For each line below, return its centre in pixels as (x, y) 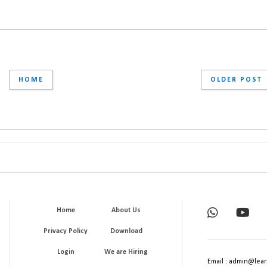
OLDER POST (236, 80)
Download (126, 231)
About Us (126, 210)
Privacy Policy (66, 231)
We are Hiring (126, 252)
